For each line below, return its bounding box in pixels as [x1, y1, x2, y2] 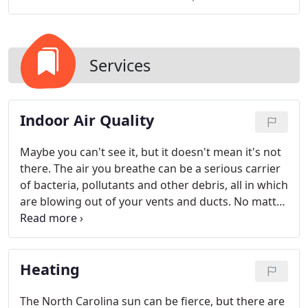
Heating [20, 259, 80, 279]
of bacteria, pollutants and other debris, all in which [20, 177, 288, 192]
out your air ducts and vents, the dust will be [20, 227, 251, 242]
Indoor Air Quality [20, 110, 154, 130]
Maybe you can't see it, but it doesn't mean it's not [20, 144, 281, 159]
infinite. [20, 243, 59, 258]
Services [89, 54, 151, 76]
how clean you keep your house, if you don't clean [20, 210, 280, 225]
